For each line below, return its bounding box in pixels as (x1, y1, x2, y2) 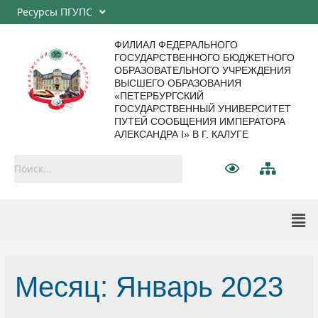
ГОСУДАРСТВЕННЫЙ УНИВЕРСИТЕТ (114, 103, 292, 114)
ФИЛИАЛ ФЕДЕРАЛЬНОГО (114, 39, 238, 50)
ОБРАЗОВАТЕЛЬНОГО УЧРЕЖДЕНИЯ (114, 65, 292, 76)
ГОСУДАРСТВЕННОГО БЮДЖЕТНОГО (114, 52, 295, 63)
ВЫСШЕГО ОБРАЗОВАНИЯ (114, 77, 242, 89)
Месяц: (15, 271, 116, 303)
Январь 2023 (116, 271, 284, 303)
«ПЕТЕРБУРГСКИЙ (114, 90, 204, 102)
